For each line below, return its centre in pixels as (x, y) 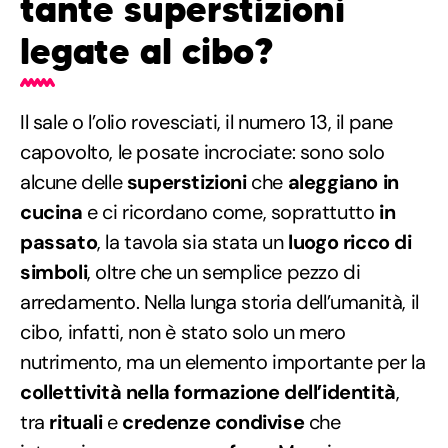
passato (59, 241)
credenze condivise (213, 421)
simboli (54, 271)
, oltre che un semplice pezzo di (224, 271)
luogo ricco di (350, 241)
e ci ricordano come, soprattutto (228, 211)
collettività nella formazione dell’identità (208, 391)
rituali (76, 421)
